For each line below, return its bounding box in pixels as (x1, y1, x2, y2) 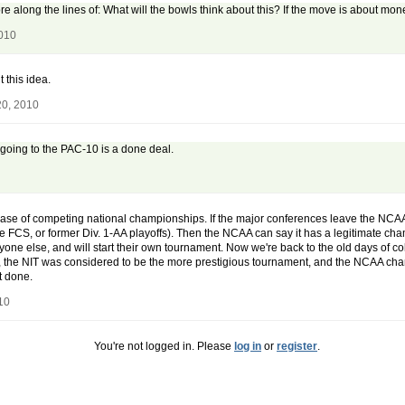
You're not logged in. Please (94, 340, 234, 353)
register (277, 340, 317, 353)
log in (234, 340, 261, 353)
